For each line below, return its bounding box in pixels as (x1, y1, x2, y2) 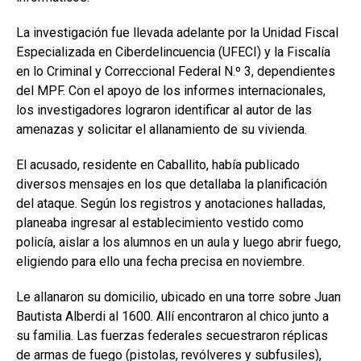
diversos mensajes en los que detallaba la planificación (16, 176, 327, 193)
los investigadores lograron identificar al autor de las (16, 102, 312, 118)
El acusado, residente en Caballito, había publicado (16, 157, 300, 173)
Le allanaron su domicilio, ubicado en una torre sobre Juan (16, 289, 341, 305)
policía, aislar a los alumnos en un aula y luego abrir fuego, (16, 234, 341, 251)
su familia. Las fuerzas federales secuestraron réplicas (16, 328, 328, 344)
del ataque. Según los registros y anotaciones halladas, (16, 196, 326, 212)
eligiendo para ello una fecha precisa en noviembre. (16, 254, 305, 270)
